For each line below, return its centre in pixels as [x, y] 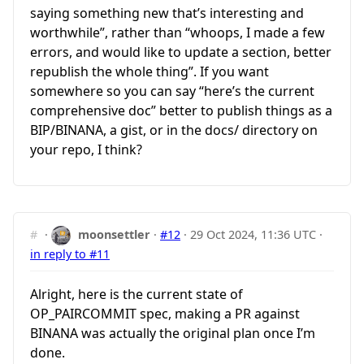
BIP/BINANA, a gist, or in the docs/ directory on [174, 130]
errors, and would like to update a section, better [181, 52]
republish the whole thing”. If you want [149, 72]
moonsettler [115, 235]
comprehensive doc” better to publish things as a [181, 111]
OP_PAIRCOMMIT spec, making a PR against [165, 313]
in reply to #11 [70, 254]
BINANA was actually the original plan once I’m [173, 333]
